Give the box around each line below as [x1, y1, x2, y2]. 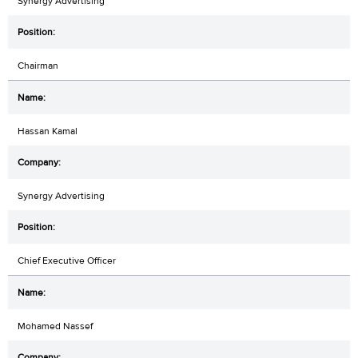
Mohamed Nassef [18, 320, 93, 333]
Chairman [18, 59, 58, 73]
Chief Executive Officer [18, 254, 116, 268]
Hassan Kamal [18, 125, 78, 138]
